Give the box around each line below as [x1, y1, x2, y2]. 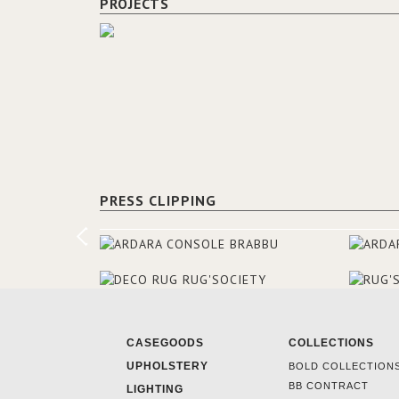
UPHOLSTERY [126, 360, 208, 373]
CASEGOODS [126, 337, 204, 350]
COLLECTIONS [288, 337, 374, 350]
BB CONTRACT [288, 380, 369, 392]
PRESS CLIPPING [100, 191, 216, 210]
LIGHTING [126, 383, 183, 396]
